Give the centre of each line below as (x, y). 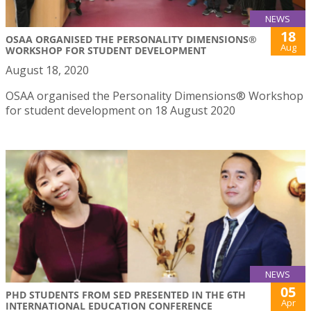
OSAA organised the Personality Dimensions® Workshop (154, 96)
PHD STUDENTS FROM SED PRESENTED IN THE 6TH (126, 294)
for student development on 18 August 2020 (120, 111)
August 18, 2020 (47, 70)
